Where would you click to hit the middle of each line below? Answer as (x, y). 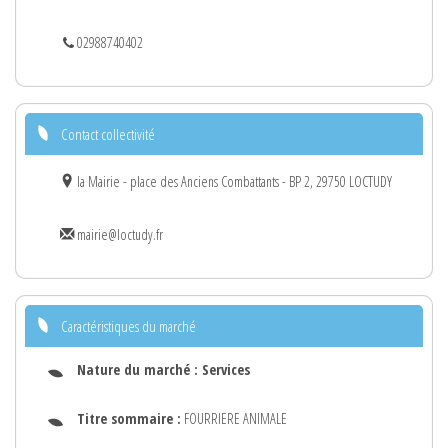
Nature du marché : (139, 369)
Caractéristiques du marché (128, 325)
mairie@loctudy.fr (118, 234)
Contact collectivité (108, 133)
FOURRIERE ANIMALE (234, 418)
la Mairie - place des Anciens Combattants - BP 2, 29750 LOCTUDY (233, 181)
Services (226, 369)
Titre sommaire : (129, 418)
